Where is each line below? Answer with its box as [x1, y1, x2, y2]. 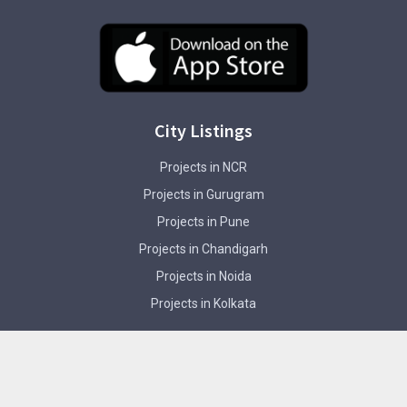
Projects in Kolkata [151, 295, 256, 311]
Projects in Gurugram [143, 186, 264, 202]
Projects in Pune [157, 213, 250, 229]
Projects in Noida [155, 268, 252, 283]
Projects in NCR [160, 159, 247, 174]
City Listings [154, 118, 253, 142]
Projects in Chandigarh [139, 241, 268, 256]
